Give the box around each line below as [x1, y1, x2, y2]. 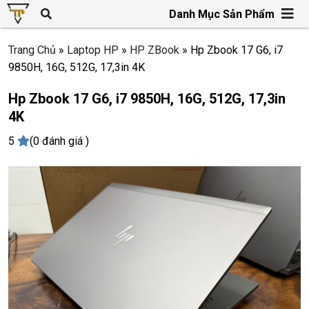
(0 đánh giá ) [30, 134, 89, 148]
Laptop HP [67, 43, 119, 57]
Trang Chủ [8, 43, 56, 57]
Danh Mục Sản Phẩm [169, 7, 275, 21]
